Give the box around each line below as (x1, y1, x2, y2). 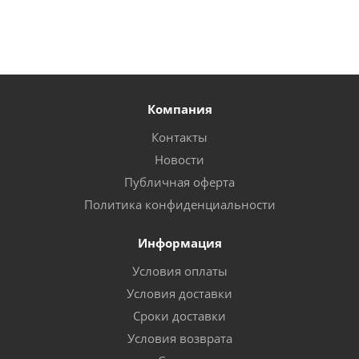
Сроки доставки (133, 308, 226, 324)
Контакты (151, 129, 208, 145)
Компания (147, 101, 212, 117)
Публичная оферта (124, 174, 235, 190)
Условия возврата (127, 330, 232, 346)
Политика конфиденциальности (83, 196, 276, 212)
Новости (155, 151, 204, 167)
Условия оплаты (131, 263, 228, 279)
